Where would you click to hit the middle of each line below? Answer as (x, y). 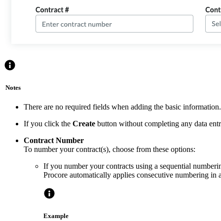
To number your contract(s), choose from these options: (110, 149)
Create (84, 124)
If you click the (48, 124)
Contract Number (54, 141)
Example (56, 216)
